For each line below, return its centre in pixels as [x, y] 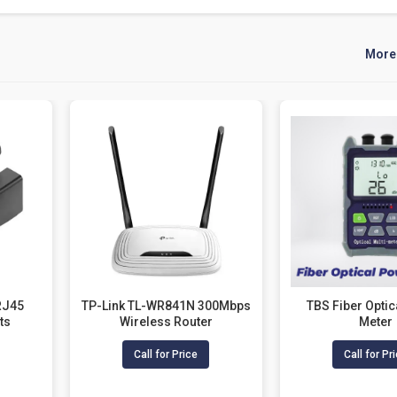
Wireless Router [166, 321]
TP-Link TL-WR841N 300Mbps [166, 305]
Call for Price [166, 354]
